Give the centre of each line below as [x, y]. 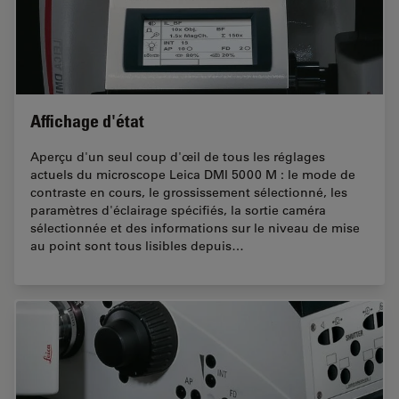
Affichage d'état [87, 121]
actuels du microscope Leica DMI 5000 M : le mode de [193, 174]
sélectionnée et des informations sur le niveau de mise [195, 228]
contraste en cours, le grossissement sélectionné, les [189, 192]
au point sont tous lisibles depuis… [137, 245]
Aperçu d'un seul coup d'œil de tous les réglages [178, 156]
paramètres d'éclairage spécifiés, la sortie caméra [178, 210]
